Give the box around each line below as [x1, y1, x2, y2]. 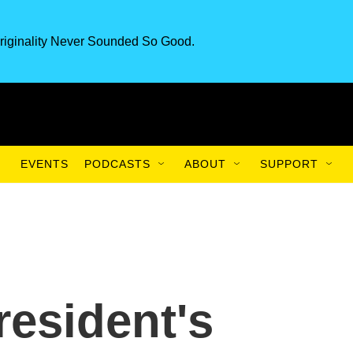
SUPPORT [260, 158, 318, 170]
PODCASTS [84, 158, 150, 170]
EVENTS [20, 158, 69, 170]
